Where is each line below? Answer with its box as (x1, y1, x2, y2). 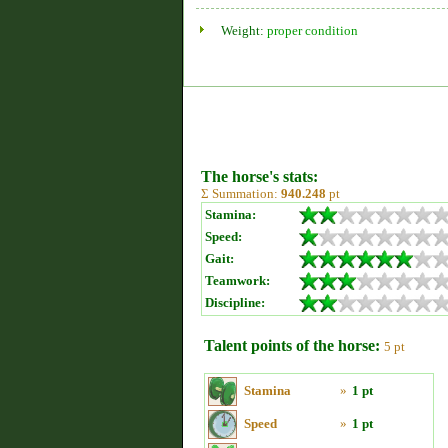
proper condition (267, 23, 358, 38)
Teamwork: (205, 273, 270, 288)
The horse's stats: (201, 168, 318, 185)
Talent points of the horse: (204, 337, 380, 354)
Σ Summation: (201, 186, 281, 201)
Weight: (221, 23, 267, 38)
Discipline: (205, 295, 265, 310)
